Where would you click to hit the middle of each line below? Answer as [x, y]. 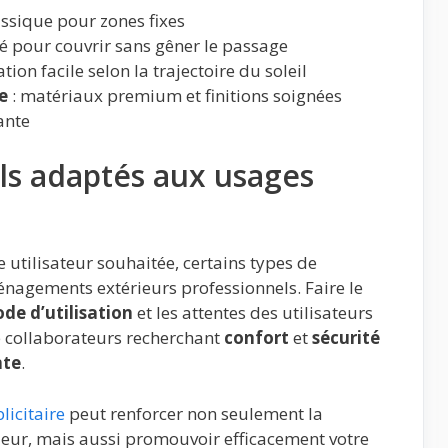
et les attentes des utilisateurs [253, 313]
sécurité [346, 338]
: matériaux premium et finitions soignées [175, 95]
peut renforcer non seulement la [194, 413]
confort [256, 338]
